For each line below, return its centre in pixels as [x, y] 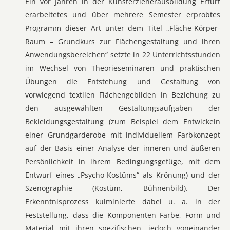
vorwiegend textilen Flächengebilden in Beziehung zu [123, 95]
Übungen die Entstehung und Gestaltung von [123, 81]
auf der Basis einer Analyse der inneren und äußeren [123, 148]
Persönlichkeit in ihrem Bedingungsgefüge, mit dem [123, 161]
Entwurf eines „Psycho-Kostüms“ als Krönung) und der [123, 175]
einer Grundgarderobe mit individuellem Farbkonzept [123, 135]
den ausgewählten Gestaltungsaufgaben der [123, 108]
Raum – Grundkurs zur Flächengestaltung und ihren [123, 41]
